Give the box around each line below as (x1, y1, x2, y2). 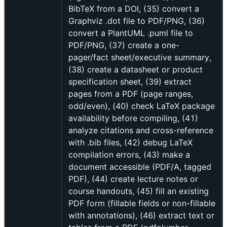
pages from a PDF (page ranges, (68, 89, 193, 99)
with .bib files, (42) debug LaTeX (68, 137, 193, 148)
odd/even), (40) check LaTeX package (68, 101, 215, 111)
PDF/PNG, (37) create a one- (68, 40, 179, 51)
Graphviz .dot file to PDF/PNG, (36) (68, 16, 205, 26)
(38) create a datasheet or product (68, 64, 203, 75)
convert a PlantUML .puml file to (68, 28, 193, 39)
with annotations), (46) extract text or (68, 210, 214, 221)
